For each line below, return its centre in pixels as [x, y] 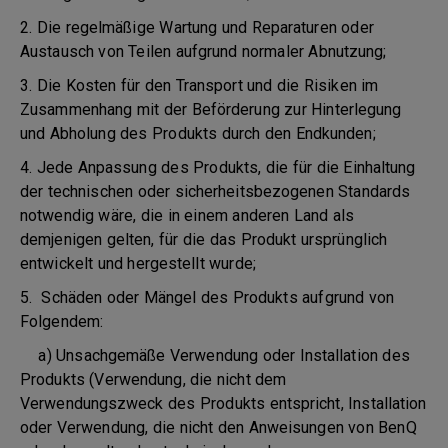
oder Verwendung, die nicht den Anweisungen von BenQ [218, 427]
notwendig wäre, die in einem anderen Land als [187, 215]
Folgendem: [61, 321]
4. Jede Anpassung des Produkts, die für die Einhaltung [218, 167]
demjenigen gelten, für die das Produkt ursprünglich [204, 239]
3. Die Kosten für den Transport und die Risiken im [199, 85]
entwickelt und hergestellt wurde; [138, 263]
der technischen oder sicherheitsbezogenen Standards [215, 191]
